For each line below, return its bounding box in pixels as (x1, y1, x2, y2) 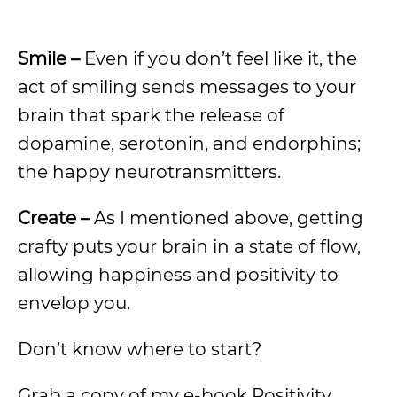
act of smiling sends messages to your (18, 76, 356, 97)
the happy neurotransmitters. (18, 161, 281, 183)
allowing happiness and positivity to (18, 264, 339, 285)
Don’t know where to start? (18, 339, 261, 360)
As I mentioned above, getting (94, 207, 363, 229)
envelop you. (18, 292, 130, 314)
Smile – (18, 48, 84, 69)
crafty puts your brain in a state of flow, (18, 236, 361, 257)
